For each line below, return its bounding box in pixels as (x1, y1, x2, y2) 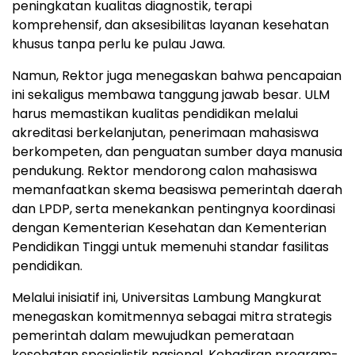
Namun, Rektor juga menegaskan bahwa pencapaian (12, 67, 342, 86)
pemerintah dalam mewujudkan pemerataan (12, 326, 294, 345)
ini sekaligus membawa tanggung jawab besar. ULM (12, 86, 330, 105)
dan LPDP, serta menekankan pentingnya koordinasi (12, 200, 335, 219)
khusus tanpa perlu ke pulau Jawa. (12, 35, 225, 54)
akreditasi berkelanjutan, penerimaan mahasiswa (12, 124, 319, 143)
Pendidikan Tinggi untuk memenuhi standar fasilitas (12, 238, 329, 257)
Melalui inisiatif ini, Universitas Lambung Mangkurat (12, 288, 322, 307)
